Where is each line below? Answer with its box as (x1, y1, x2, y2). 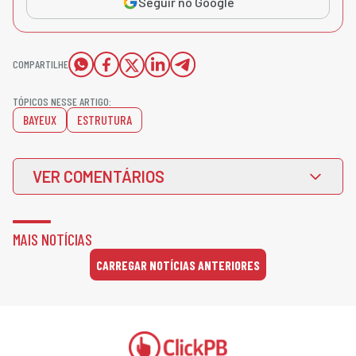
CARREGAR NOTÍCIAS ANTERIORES (96, 257, 260, 273)
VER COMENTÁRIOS (33, 167, 164, 187)
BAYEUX (23, 112, 56, 128)
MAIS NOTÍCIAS (13, 230, 92, 250)
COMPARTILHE (13, 57, 68, 72)
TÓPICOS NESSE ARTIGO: (13, 95, 111, 109)
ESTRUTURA (77, 112, 132, 128)
